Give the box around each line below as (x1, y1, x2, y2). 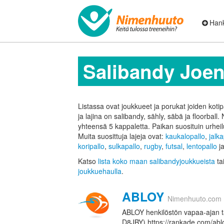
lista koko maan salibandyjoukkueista (98, 156, 215, 166)
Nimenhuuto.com (167, 193, 221, 204)
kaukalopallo (165, 131, 205, 141)
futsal (165, 141, 182, 151)
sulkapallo (108, 141, 140, 151)
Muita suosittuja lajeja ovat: (78, 131, 165, 141)
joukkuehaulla (78, 166, 121, 176)
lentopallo (186, 141, 217, 151)
